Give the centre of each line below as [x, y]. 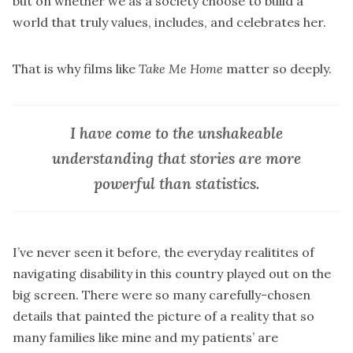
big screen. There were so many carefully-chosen [162, 295]
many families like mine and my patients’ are [145, 338]
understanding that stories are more [176, 158]
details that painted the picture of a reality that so [163, 316]
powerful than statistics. [176, 183]
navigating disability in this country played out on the [172, 274]
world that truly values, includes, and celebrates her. [169, 22]
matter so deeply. [279, 68]
